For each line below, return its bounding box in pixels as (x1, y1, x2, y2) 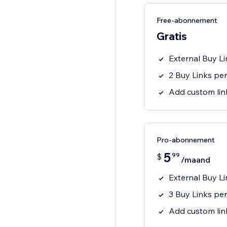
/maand (180, 155, 210, 165)
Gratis (156, 29, 187, 43)
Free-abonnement (156, 16, 217, 25)
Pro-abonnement (156, 135, 215, 145)
